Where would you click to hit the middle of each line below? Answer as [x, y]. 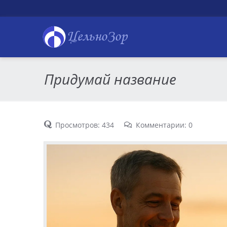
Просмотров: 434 [85, 125]
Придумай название [110, 79]
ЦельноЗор [97, 37]
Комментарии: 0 [164, 125]
